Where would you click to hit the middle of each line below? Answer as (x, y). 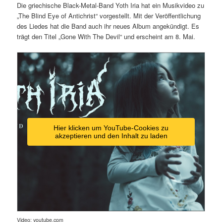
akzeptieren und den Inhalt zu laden (111, 136)
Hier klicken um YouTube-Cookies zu (111, 128)
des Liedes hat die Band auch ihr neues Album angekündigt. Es (108, 26)
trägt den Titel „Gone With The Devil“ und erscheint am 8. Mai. (106, 37)
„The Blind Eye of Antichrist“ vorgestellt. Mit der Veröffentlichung (109, 16)
